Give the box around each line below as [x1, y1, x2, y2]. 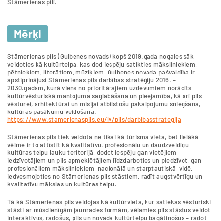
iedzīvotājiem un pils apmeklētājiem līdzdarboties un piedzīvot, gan [7, 156, 202, 165]
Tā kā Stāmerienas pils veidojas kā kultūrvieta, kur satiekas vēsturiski [7, 197, 211, 206]
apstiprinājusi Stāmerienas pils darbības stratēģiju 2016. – [7, 75, 176, 84]
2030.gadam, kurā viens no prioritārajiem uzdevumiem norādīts [7, 83, 192, 92]
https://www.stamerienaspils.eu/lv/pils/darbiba [7, 115, 149, 123]
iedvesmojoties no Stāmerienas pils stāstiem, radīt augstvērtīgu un [7, 172, 203, 181]
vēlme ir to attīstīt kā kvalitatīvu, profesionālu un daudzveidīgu [7, 141, 189, 149]
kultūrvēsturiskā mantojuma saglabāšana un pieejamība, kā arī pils [7, 91, 202, 100]
